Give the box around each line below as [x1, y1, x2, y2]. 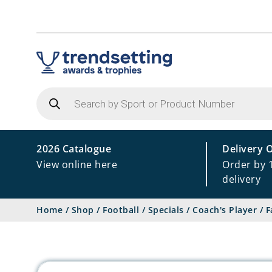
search [36, 94, 69, 108]
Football [103, 204, 139, 216]
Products [36, 84, 80, 98]
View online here [36, 158, 117, 171]
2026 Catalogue [36, 142, 111, 155]
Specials [148, 204, 184, 216]
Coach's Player [192, 204, 257, 216]
